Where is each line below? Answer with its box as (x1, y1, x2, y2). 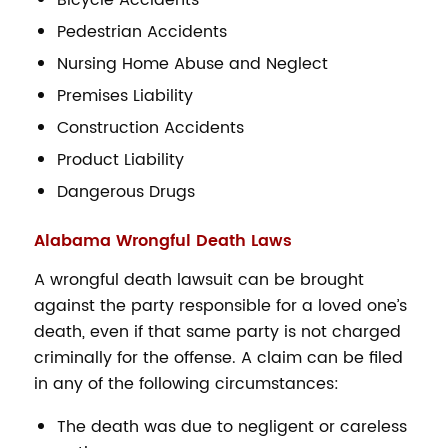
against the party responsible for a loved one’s (33, 293, 407, 320)
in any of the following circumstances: (33, 371, 339, 398)
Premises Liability (56, 82, 193, 109)
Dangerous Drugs (56, 178, 195, 205)
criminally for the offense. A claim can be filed (33, 345, 403, 372)
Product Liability (56, 146, 184, 173)
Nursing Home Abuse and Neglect (56, 50, 328, 77)
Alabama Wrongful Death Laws (33, 227, 292, 254)
